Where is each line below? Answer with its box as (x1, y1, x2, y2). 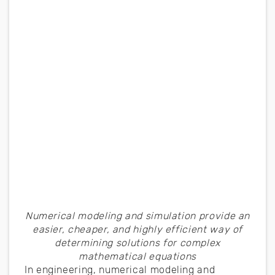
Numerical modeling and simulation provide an (25, 209, 250, 222)
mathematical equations (78, 250, 197, 262)
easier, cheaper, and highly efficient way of (32, 223, 243, 235)
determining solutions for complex (54, 236, 221, 249)
